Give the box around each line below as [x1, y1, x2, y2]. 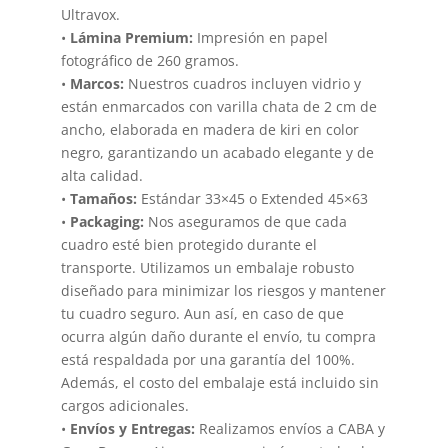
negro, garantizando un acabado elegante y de [60, 142, 374, 162]
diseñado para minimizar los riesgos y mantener [60, 280, 386, 300]
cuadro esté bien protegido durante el [60, 234, 317, 254]
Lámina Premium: [69, 27, 193, 47]
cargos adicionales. [60, 395, 189, 415]
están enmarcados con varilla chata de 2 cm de [60, 96, 377, 116]
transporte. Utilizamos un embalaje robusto [60, 257, 354, 277]
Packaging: [69, 211, 144, 231]
